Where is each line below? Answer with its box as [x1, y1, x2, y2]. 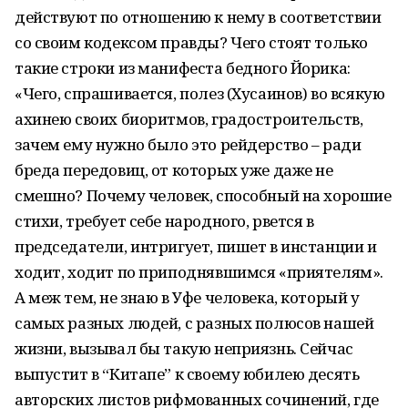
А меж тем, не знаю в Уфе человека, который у [15, 287, 360, 308]
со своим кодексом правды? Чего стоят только [15, 32, 368, 53]
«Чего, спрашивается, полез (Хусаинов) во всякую [15, 83, 385, 104]
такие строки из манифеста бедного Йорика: [15, 57, 351, 78]
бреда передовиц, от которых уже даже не [15, 159, 333, 180]
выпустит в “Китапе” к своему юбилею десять [15, 363, 360, 384]
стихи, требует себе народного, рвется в [15, 210, 314, 231]
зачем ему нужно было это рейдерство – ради [15, 134, 362, 155]
